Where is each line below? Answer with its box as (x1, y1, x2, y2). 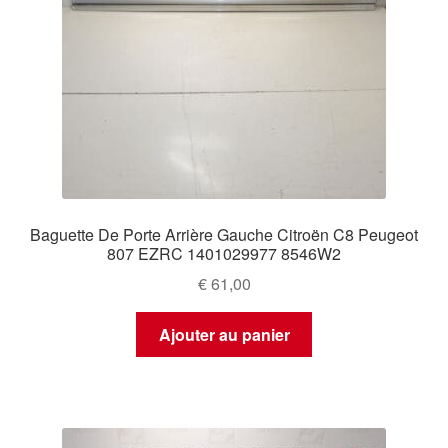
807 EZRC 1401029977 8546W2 (107, 241, 341, 265)
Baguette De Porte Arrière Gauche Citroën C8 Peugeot (30, 222, 418, 246)
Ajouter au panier (158, 323, 290, 347)
